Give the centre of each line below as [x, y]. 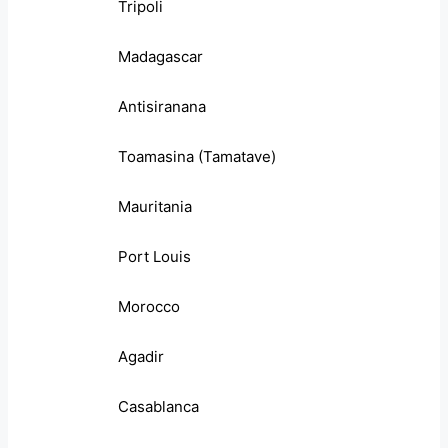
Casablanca [158, 407]
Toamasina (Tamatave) [197, 157]
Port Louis [154, 257]
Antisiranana [162, 107]
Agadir [141, 357]
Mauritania [155, 207]
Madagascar [160, 57]
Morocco [149, 307]
